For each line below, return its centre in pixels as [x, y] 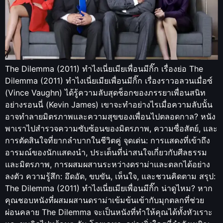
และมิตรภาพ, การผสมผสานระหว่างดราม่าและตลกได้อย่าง [108, 164]
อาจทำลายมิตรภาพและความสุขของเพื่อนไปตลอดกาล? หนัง [110, 116]
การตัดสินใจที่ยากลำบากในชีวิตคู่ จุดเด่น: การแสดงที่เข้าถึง [108, 140]
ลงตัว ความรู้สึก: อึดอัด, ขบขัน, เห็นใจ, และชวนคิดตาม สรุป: [110, 176]
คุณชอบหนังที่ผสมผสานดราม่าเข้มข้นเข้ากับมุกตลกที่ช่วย [105, 200]
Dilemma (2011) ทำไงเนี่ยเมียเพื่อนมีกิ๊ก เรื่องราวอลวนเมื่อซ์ [109, 81]
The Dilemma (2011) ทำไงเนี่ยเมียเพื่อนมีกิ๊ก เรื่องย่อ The [104, 69]
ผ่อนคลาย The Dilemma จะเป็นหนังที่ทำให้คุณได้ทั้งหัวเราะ [109, 212]
